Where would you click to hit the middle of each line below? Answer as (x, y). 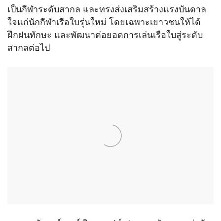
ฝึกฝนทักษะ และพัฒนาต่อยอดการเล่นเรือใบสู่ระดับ (105, 35)
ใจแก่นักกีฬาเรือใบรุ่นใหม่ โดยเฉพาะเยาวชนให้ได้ (104, 22)
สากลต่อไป (29, 48)
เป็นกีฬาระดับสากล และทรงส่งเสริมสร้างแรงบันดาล (107, 9)
